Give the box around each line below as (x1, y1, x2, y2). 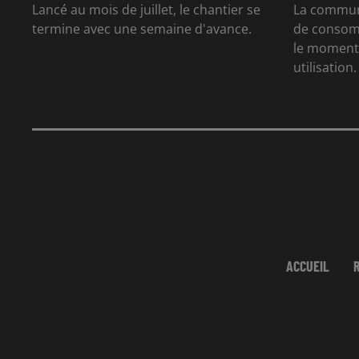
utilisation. (293, 58, 357, 76)
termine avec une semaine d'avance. (32, 19, 252, 38)
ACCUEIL (286, 256, 330, 275)
